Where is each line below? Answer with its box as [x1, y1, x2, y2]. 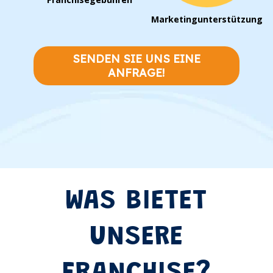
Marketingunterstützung [151, 13, 263, 25]
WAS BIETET [65, 188, 208, 216]
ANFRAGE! [108, 65, 165, 79]
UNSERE [89, 224, 183, 252]
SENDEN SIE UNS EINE [72, 51, 200, 65]
